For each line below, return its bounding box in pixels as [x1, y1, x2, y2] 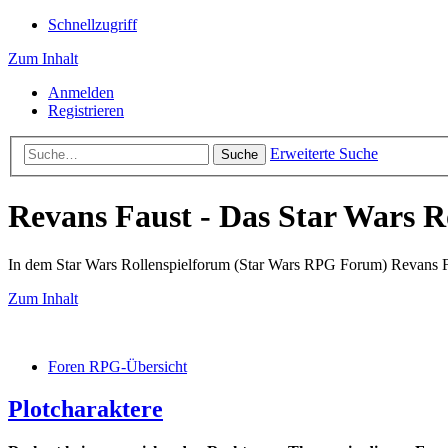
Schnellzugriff [48, 16, 137, 33]
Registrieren [48, 102, 124, 119]
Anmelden [48, 84, 114, 101]
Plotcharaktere [8, 396, 163, 423]
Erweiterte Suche [270, 144, 378, 162]
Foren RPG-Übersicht [48, 358, 187, 376]
